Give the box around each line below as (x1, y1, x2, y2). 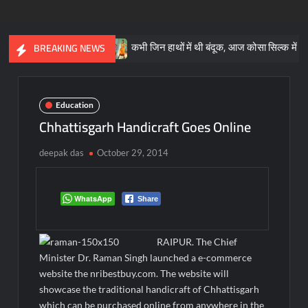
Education (56, 100, 94, 111)
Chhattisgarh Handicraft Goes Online (39, 113, 252, 140)
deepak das (39, 146, 85, 158)
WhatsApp (74, 192, 113, 203)
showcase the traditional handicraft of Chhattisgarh (39, 283, 260, 295)
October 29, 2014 (97, 146, 169, 158)
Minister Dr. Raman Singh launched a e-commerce (39, 251, 252, 263)
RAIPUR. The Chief (157, 235, 238, 247)
